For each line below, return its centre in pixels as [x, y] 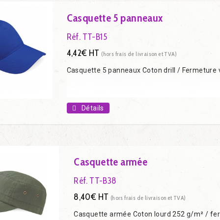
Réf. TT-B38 [95, 181]
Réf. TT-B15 [87, 37]
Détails [93, 108]
